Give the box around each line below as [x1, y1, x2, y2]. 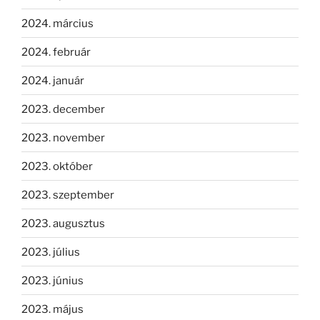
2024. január [21, 74, 84, 87]
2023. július [21, 245, 80, 259]
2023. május [21, 302, 84, 316]
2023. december [21, 102, 105, 116]
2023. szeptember [21, 188, 114, 201]
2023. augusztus [21, 216, 105, 230]
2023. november [21, 131, 105, 144]
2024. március [21, 16, 94, 30]
